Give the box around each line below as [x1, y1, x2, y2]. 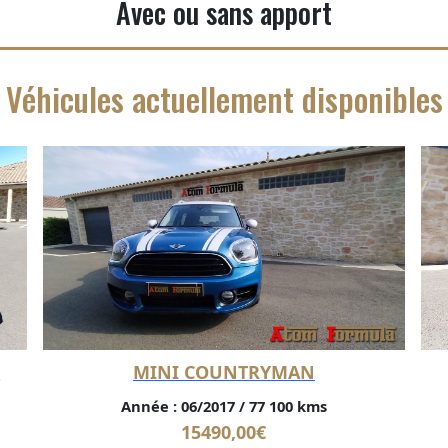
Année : [120, 395, 177, 416]
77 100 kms [244, 395, 327, 416]
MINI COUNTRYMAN [132, 359, 315, 384]
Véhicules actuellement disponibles [5, 75, 443, 123]
